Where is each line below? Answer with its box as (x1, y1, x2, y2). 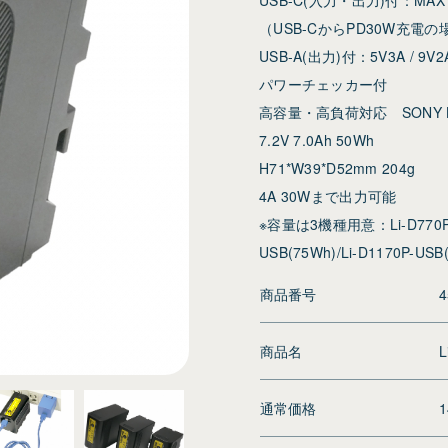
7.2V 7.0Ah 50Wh (259, 129, 375, 150)
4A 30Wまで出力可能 (259, 185, 397, 206)
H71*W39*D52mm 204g (259, 157, 416, 178)
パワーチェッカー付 (259, 73, 388, 94)
